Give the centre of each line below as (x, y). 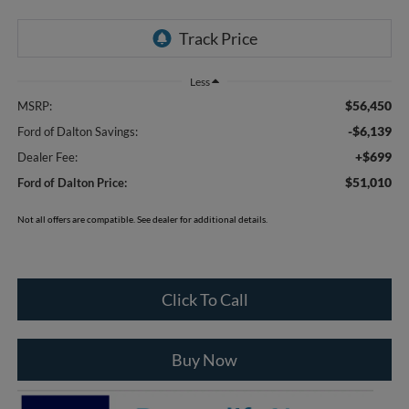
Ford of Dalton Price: (72, 182)
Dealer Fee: (47, 157)
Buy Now (204, 359)
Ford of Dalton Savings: (77, 131)
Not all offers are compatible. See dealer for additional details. (142, 219)
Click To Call (204, 299)
